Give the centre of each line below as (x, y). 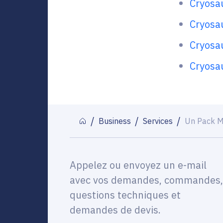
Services (158, 121)
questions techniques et (125, 195)
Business (115, 121)
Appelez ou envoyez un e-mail (138, 165)
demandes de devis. (115, 210)
